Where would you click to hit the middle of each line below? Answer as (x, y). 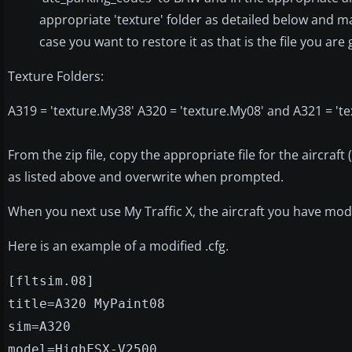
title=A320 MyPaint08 (86, 303)
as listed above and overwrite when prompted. (146, 176)
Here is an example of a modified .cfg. (118, 246)
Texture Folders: (56, 76)
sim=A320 (39, 326)
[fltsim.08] (51, 280)
